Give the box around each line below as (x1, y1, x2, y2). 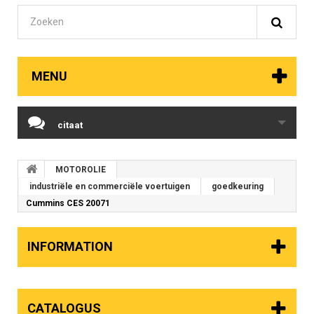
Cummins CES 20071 (26, 198, 110, 209)
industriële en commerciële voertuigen (29, 182, 190, 192)
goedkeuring (212, 182, 264, 192)
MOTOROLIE (55, 165, 106, 175)
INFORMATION (27, 239, 113, 254)
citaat (57, 120, 83, 131)
